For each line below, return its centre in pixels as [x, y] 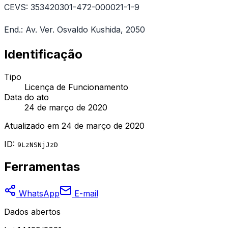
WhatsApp [38, 194]
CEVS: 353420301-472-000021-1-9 [72, 7]
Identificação [43, 54]
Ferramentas [42, 167]
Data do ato [26, 97]
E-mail [85, 194]
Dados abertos [32, 212]
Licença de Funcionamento [76, 87]
